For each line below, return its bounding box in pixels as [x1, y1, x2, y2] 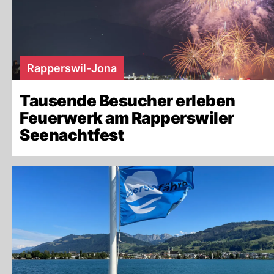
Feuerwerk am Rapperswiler [20, 108, 234, 127]
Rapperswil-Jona [27, 62, 117, 75]
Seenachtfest [20, 125, 125, 144]
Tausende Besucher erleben [20, 91, 235, 110]
